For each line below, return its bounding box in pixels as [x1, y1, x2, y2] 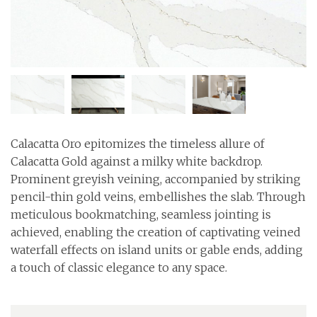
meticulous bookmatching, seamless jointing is [11, 207, 271, 221]
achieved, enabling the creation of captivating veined [11, 224, 301, 239]
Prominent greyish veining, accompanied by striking [11, 171, 301, 186]
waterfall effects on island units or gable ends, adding [11, 242, 303, 257]
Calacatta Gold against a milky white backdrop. [11, 154, 263, 168]
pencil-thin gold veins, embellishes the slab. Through [11, 189, 306, 204]
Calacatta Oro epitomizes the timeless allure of [11, 136, 265, 151]
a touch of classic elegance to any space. [11, 260, 227, 275]
